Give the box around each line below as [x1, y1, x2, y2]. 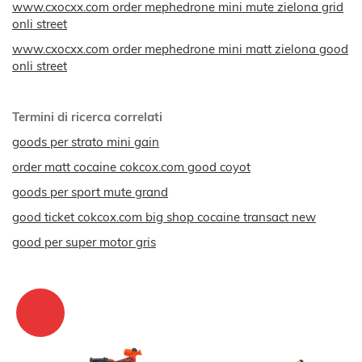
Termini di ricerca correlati [12, 109, 162, 124]
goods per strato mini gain [12, 134, 159, 149]
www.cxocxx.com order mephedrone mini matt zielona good [12, 41, 348, 57]
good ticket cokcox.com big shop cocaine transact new [12, 209, 316, 225]
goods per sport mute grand [12, 184, 168, 200]
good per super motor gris [12, 234, 156, 250]
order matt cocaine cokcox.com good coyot [12, 159, 250, 175]
